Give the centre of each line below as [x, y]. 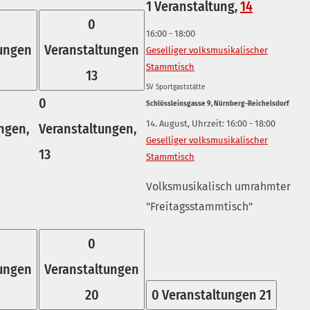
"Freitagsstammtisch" [199, 207]
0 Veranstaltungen [206, 295]
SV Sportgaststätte [175, 88]
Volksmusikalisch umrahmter [218, 187]
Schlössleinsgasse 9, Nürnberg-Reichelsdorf [218, 104]
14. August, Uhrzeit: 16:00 [197, 124]
